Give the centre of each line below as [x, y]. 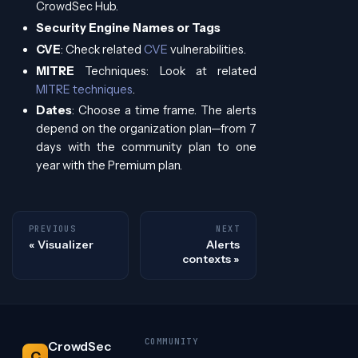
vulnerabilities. [207, 49]
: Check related [102, 49]
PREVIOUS [53, 229]
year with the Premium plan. [109, 166]
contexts [207, 259]
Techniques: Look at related [165, 71]
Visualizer [66, 245]
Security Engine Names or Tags [128, 28]
